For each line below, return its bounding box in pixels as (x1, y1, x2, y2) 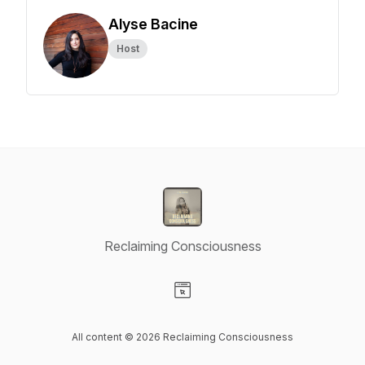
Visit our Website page (182, 299, 312, 315)
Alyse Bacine (108, 15, 198, 33)
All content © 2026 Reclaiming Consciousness (72, 331, 293, 343)
